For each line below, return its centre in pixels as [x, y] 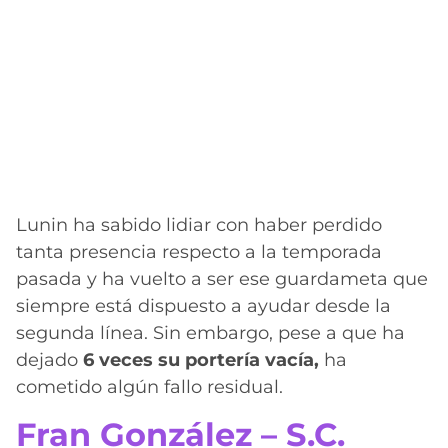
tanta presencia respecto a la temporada [199, 252]
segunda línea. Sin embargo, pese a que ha [210, 333]
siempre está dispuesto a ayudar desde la [203, 306]
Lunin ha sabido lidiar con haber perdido [199, 225]
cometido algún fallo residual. [149, 387]
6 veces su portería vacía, [201, 360]
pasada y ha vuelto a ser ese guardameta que [222, 279]
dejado [49, 360]
